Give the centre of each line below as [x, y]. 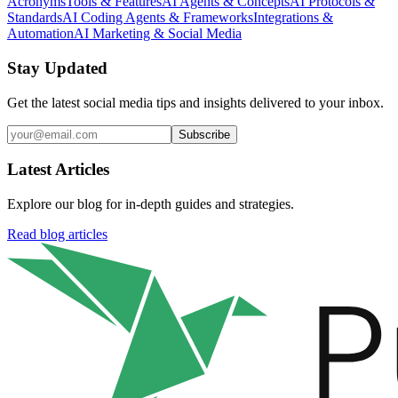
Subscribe [204, 134]
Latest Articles [58, 170]
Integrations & [293, 18]
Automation [40, 34]
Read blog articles [57, 235]
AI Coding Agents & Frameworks [158, 18]
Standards [35, 18]
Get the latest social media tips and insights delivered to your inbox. [195, 102]
